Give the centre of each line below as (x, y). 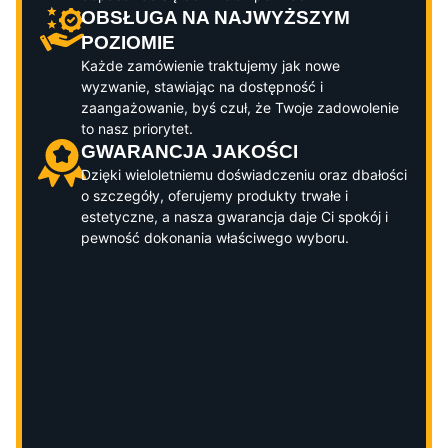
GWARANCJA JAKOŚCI (189, 152)
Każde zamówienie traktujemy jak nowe (210, 66)
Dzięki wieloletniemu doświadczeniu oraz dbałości (243, 175)
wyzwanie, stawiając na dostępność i (201, 87)
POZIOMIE (127, 43)
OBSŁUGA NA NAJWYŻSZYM (215, 18)
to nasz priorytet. (136, 129)
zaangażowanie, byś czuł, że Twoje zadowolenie (239, 108)
